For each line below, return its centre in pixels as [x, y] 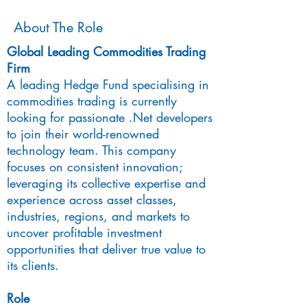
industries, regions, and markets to [98, 216]
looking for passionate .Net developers [110, 117]
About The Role [58, 27]
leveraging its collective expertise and [106, 183]
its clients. [33, 265]
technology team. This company [91, 150]
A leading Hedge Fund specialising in [108, 84]
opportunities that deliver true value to [106, 249]
